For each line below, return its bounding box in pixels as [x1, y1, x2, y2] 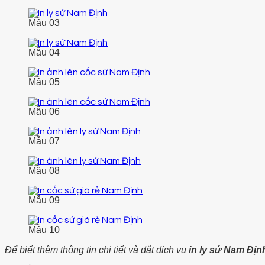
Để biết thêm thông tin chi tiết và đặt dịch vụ [5, 245, 186, 256]
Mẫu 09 [28, 195, 60, 206]
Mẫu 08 [28, 166, 60, 176]
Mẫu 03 [28, 18, 60, 28]
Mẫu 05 [28, 77, 60, 88]
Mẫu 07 [28, 136, 60, 147]
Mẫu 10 [28, 225, 60, 235]
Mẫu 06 [28, 106, 60, 117]
